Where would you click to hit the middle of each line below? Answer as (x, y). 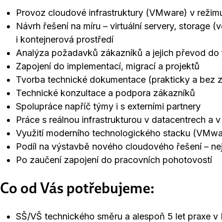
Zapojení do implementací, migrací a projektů (108, 66)
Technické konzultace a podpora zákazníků (106, 93)
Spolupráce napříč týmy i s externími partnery (108, 106)
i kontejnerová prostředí (65, 39)
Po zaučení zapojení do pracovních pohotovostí (114, 160)
